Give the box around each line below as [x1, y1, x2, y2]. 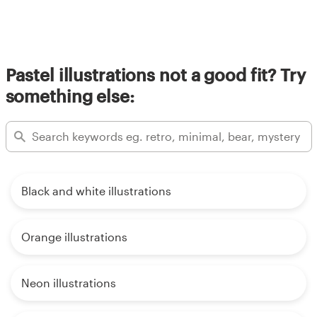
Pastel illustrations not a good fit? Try [5, 64, 306, 85]
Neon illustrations [21, 275, 116, 289]
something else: [5, 85, 134, 106]
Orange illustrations [21, 229, 127, 243]
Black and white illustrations [21, 183, 171, 197]
